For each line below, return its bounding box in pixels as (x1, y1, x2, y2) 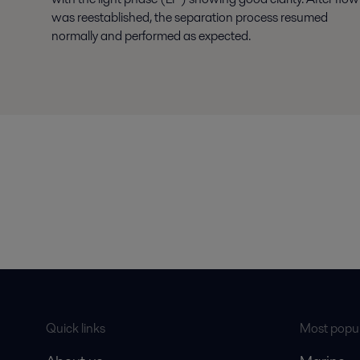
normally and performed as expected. (51, 27, 251, 46)
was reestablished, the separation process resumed (51, 8, 328, 27)
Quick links (45, 319, 105, 338)
